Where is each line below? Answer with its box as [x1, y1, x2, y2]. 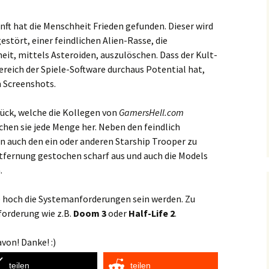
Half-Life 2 [128, 207, 175, 219]
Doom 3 [73, 207, 106, 219]
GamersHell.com [119, 106, 184, 118]
